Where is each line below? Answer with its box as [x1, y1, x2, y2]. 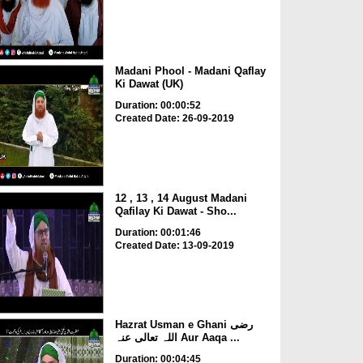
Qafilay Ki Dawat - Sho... [114, 204, 237, 217]
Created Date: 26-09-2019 [114, 113, 234, 125]
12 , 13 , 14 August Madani [114, 191, 247, 204]
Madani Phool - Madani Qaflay [114, 65, 266, 78]
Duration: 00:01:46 [114, 226, 201, 238]
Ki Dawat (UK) [114, 78, 183, 91]
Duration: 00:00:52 [114, 100, 201, 112]
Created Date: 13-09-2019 [114, 239, 234, 251]
